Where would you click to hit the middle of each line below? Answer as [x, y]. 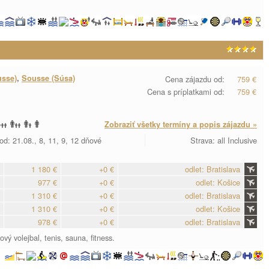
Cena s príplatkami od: [186, 92]
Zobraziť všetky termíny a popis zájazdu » [181, 124]
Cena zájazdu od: [195, 79]
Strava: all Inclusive [224, 140]
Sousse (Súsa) [48, 78]
